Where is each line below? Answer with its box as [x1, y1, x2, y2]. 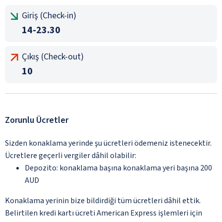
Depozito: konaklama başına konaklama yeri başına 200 [25, 162, 212, 173]
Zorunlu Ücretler [5, 113, 68, 126]
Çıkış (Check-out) [22, 50, 84, 63]
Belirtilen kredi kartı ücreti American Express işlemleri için [5, 207, 202, 219]
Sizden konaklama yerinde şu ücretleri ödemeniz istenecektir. [5, 137, 212, 149]
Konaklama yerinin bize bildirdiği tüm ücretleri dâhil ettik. [5, 195, 201, 206]
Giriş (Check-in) [22, 9, 76, 22]
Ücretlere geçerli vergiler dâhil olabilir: [5, 150, 136, 161]
